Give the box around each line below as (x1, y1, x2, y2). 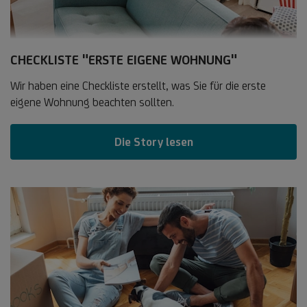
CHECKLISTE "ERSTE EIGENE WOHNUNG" (10, 51, 237, 67)
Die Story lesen (114, 134, 193, 149)
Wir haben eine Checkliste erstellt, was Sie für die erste (10, 78, 266, 93)
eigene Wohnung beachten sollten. (10, 95, 174, 109)
